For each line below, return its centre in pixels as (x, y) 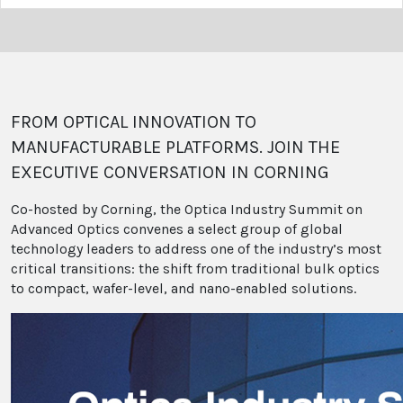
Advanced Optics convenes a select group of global (177, 228)
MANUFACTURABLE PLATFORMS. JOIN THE (175, 147)
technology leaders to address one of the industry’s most (196, 248)
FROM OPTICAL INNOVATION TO (134, 121)
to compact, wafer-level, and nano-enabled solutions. (184, 288)
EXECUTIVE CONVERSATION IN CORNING (170, 172)
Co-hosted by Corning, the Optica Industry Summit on (187, 209)
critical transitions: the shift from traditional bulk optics (195, 268)
